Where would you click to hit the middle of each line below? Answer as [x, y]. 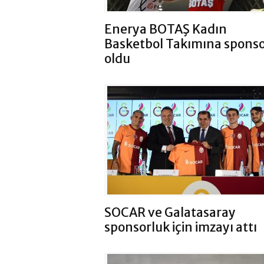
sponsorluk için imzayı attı [181, 227]
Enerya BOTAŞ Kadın [166, 29]
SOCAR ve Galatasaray [170, 212]
